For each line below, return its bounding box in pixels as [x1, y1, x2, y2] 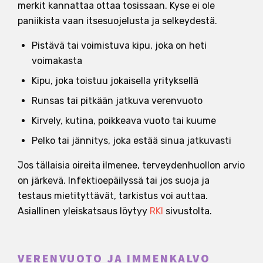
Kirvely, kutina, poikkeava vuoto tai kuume [32, 114, 216, 126]
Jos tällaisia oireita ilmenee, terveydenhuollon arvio [18, 159, 245, 171]
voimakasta [32, 55, 82, 66]
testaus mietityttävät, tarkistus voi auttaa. [18, 190, 208, 201]
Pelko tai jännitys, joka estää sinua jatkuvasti [32, 134, 231, 146]
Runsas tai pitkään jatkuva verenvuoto [32, 95, 203, 106]
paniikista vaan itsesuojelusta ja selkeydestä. [18, 15, 217, 26]
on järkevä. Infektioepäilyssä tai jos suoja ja [18, 174, 210, 186]
